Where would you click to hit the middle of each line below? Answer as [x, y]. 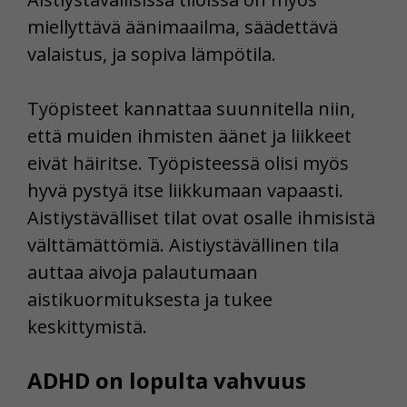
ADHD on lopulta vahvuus [167, 380]
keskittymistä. [87, 326]
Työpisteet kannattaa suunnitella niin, [191, 108]
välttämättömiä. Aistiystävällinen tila [183, 244]
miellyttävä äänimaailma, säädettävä [183, 26]
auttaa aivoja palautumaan [143, 272]
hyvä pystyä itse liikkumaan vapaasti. [185, 190]
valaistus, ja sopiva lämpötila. [152, 54]
